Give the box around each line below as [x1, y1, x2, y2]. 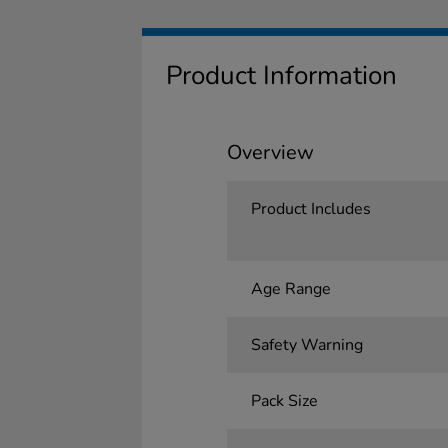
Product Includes [250, 198, 371, 220]
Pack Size [250, 390, 318, 412]
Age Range [250, 278, 331, 300]
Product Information [166, 58, 397, 93]
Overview [226, 139, 314, 166]
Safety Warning [250, 334, 363, 356]
